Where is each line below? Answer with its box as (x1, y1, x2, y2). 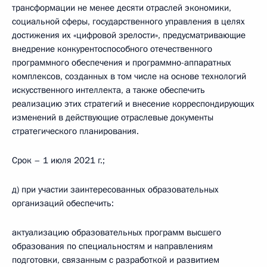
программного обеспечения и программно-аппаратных (12, 57, 231, 69)
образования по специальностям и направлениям (12, 240, 213, 252)
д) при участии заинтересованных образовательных (12, 184, 219, 195)
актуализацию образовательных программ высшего (12, 226, 221, 238)
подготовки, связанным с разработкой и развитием (12, 254, 219, 266)
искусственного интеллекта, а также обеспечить (12, 84, 205, 96)
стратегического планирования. (12, 125, 139, 137)
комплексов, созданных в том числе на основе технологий (12, 70, 246, 82)
